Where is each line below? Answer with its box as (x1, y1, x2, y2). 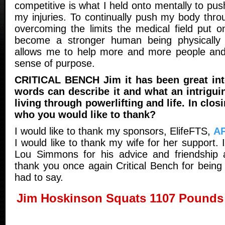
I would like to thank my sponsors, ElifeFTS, (15, 125, 213, 137)
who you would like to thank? (15, 108, 156, 120)
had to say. (15, 171, 63, 183)
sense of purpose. (15, 57, 95, 69)
